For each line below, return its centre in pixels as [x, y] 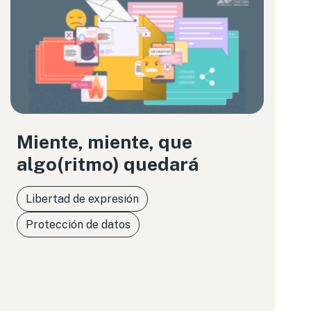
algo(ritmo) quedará [107, 164]
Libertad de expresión [82, 199]
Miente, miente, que [104, 142]
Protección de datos [78, 225]
